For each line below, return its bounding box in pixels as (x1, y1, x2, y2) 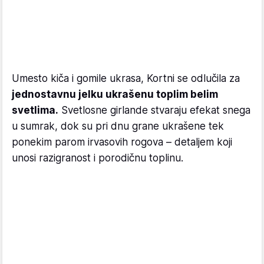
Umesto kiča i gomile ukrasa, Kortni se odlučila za (12, 72, 240, 84)
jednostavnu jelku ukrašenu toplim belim (12, 88, 218, 100)
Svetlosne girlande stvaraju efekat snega (58, 104, 250, 116)
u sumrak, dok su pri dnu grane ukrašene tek (12, 120, 224, 132)
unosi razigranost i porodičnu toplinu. (12, 151, 183, 164)
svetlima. (12, 104, 58, 116)
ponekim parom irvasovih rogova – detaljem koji (12, 136, 232, 148)
